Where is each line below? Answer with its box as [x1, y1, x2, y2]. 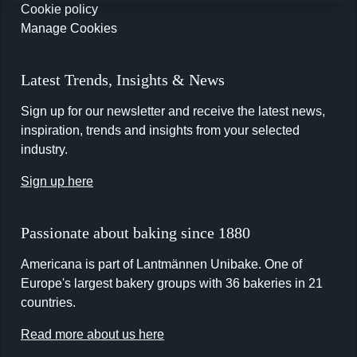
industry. [21, 143, 68, 156]
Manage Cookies [21, 22, 117, 35]
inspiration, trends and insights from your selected [21, 124, 300, 137]
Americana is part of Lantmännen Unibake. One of [21, 257, 302, 271]
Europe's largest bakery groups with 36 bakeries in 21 [21, 277, 323, 290]
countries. [21, 296, 79, 309]
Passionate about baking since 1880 [21, 224, 250, 241]
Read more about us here [21, 328, 164, 341]
